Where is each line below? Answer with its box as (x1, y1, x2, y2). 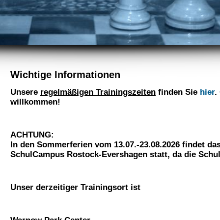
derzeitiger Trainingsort (36, 182, 128, 192)
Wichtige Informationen (10, 69, 120, 80)
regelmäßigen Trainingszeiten (40, 87, 156, 97)
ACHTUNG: (10, 129, 54, 139)
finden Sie (156, 87, 200, 97)
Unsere (10, 87, 40, 97)
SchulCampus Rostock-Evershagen (10, 149, 147, 159)
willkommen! (10, 97, 60, 107)
